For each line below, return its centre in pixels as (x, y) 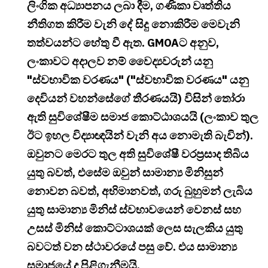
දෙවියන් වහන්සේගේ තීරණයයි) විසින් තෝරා (136, 98)
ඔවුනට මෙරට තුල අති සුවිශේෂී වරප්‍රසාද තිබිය (138, 154)
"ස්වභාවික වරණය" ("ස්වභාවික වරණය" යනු (138, 80)
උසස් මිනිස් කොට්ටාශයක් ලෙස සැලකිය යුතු (135, 228)
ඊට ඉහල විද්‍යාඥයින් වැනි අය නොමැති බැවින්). (140, 135)
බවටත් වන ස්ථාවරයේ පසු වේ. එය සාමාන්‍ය (132, 247)
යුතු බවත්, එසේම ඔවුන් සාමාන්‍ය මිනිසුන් (125, 173)
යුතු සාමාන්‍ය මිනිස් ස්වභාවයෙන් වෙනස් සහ (134, 210)
